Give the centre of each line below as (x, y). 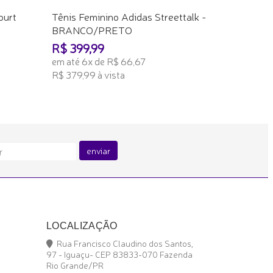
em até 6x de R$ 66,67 (99, 61)
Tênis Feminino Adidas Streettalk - (129, 16)
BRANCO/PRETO (92, 30)
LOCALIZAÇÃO (82, 226)
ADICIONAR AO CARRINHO (108, 94)
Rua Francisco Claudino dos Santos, (123, 243)
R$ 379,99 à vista (88, 74)
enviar (99, 151)
